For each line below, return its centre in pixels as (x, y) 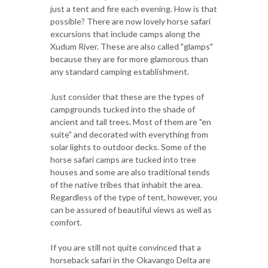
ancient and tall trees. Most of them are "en (131, 121)
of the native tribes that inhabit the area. (126, 184)
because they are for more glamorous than (129, 59)
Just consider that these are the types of (127, 96)
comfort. (66, 222)
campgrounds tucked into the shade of (123, 109)
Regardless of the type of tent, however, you (134, 197)
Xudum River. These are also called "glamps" (132, 46)
